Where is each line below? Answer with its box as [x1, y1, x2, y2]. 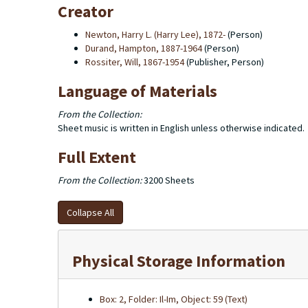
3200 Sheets [142, 174, 195, 186]
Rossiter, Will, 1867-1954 [85, 56, 184, 68]
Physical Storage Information [72, 250, 285, 272]
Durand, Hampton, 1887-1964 [85, 42, 202, 54]
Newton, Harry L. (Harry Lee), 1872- [85, 28, 225, 41]
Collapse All [67, 206, 114, 219]
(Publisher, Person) [184, 56, 264, 68]
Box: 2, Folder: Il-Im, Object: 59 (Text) [100, 293, 247, 305]
